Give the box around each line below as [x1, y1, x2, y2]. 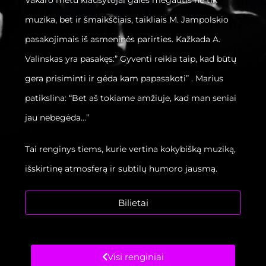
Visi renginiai [107, 251, 164, 263]
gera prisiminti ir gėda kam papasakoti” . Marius [25, 73, 224, 84]
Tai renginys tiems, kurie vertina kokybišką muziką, [25, 144, 236, 155]
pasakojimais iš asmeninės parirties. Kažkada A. [25, 34, 221, 45]
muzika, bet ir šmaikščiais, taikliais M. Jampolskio [25, 14, 229, 26]
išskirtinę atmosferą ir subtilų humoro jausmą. [25, 163, 218, 175]
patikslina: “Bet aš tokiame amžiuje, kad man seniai [25, 93, 237, 104]
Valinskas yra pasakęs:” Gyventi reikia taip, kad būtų [25, 53, 237, 65]
